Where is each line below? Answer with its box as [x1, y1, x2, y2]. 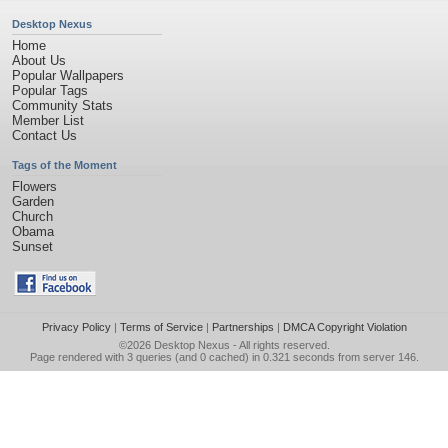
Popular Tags [12, 83, 88, 98]
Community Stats [12, 98, 113, 113]
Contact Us [12, 128, 77, 143]
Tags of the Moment [12, 159, 117, 171]
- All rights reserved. [229, 339, 330, 351]
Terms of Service [119, 321, 203, 333]
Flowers [12, 179, 57, 194]
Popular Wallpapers [12, 68, 124, 83]
